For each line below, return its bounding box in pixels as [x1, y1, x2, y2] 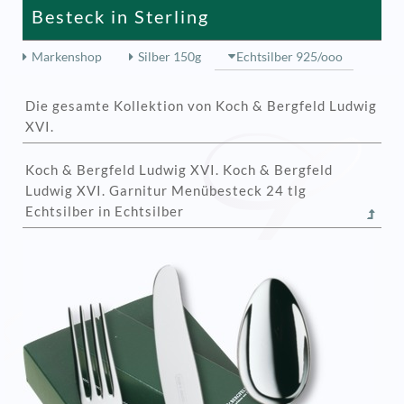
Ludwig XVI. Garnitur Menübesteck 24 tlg [25, 182, 307, 199]
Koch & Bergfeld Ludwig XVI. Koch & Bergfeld [25, 161, 333, 179]
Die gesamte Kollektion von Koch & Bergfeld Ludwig [25, 97, 377, 114]
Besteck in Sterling [32, 5, 209, 27]
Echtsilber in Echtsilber [25, 203, 184, 220]
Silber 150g [137, 49, 201, 64]
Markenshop [31, 49, 102, 64]
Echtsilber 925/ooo [236, 49, 344, 64]
